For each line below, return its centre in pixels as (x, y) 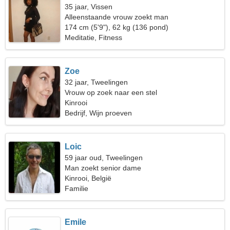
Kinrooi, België (88, 178)
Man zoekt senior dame (103, 168)
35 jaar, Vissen (89, 7)
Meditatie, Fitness (94, 37)
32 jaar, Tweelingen (97, 82)
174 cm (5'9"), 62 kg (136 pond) (117, 27)
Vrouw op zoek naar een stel (111, 92)
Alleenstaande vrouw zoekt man (117, 17)
